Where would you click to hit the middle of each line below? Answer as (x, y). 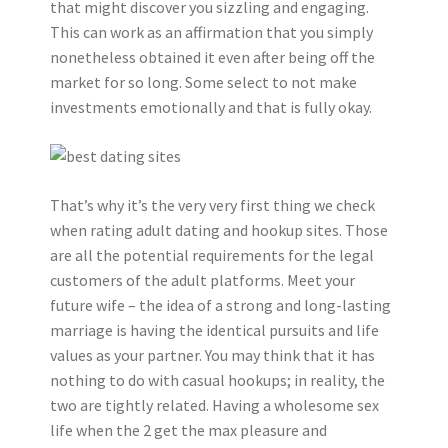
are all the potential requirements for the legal (212, 254)
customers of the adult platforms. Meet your (202, 279)
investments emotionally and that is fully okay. (211, 106)
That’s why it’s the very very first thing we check (212, 204)
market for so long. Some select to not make (203, 81)
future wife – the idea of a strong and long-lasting (220, 304)
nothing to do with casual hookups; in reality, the (217, 379)
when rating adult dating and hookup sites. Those (219, 229)
